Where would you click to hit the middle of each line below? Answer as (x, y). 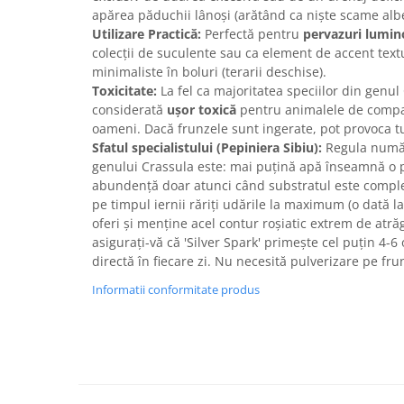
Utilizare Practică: (147, 34)
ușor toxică (202, 110)
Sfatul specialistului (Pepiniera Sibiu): (207, 148)
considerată (129, 110)
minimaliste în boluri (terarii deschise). (209, 72)
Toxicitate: (124, 91)
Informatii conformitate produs (176, 290)
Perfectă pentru (252, 34)
